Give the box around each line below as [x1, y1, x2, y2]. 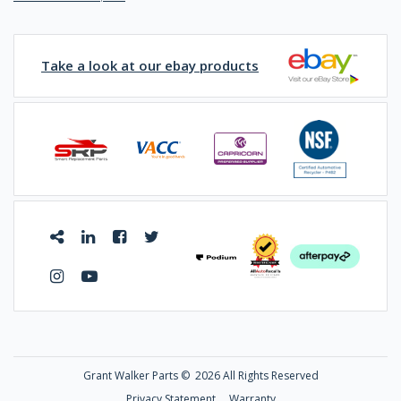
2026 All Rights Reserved [194, 367, 319, 383]
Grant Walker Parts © [82, 367, 195, 383]
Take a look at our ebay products [41, 56, 259, 74]
